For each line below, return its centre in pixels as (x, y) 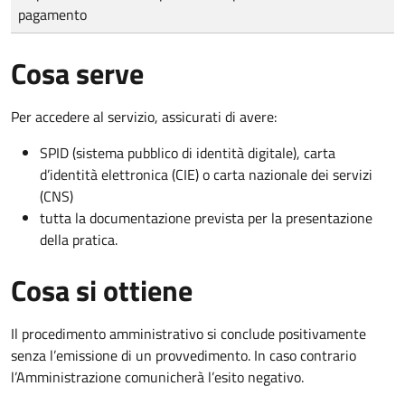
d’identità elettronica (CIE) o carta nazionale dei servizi (206, 174)
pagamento (52, 14)
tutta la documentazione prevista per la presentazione (206, 217)
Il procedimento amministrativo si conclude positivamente (188, 333)
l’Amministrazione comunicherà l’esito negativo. (157, 377)
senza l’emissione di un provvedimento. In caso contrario (184, 355)
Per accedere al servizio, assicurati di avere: (144, 116)
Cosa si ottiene (102, 290)
